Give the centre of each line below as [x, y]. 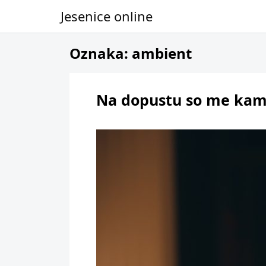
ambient [162, 53]
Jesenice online [107, 16]
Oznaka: [101, 53]
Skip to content [48, 17]
